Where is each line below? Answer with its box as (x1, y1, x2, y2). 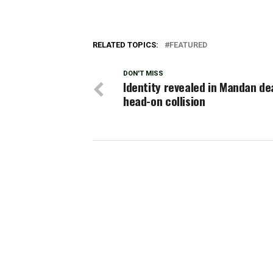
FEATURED (169, 40, 207, 49)
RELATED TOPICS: (93, 40, 158, 49)
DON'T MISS (123, 69, 163, 77)
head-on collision (123, 92, 205, 110)
